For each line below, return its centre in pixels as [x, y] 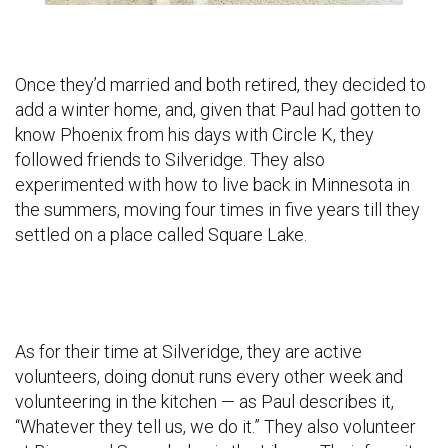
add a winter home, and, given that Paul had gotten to [218, 110]
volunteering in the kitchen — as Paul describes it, [204, 402]
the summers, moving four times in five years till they [217, 210]
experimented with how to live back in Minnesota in [212, 185]
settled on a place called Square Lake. [161, 235]
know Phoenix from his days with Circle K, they [194, 135]
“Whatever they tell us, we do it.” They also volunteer [215, 427]
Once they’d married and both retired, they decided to [220, 85]
